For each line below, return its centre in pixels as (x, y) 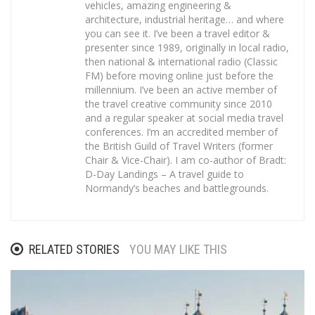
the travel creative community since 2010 (179, 103)
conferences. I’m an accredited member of (181, 131)
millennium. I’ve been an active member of (181, 89)
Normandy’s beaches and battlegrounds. (177, 188)
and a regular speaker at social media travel (184, 117)
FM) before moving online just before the (179, 75)
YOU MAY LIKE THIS (178, 249)
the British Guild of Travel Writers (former (179, 146)
